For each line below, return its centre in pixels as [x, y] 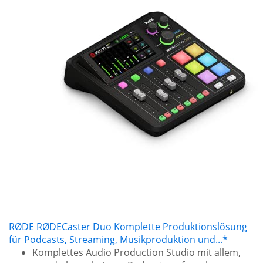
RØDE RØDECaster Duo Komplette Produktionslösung [128, 227]
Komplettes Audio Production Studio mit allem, [136, 252]
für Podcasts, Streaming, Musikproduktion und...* [118, 240]
